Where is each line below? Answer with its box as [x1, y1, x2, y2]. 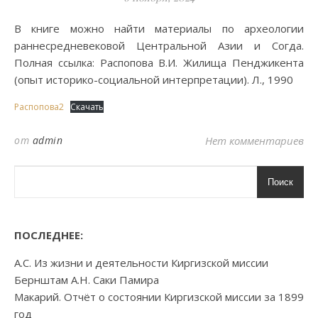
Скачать [70, 101, 104, 113]
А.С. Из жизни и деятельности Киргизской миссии [14, 256, 268, 270]
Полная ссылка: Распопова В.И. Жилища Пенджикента [14, 55, 304, 70]
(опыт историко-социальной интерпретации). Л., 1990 [14, 72, 293, 87]
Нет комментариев [205, 133, 304, 148]
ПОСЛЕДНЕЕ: [14, 228, 83, 242]
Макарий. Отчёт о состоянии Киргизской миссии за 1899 [14, 290, 304, 304]
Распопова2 [14, 101, 64, 113]
